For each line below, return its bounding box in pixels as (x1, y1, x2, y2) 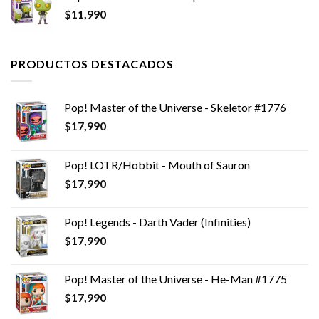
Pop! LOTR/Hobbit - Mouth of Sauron (64, 158, 250, 172)
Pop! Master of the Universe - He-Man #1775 (64, 272, 287, 286)
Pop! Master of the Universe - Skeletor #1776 (64, 100, 286, 115)
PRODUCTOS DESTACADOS (11, 56, 174, 70)
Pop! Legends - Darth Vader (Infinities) (64, 215, 251, 229)
